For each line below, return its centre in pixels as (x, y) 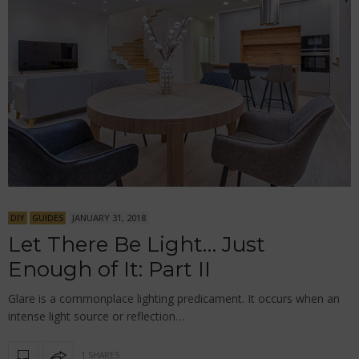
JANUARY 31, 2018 (109, 217)
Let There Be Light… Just (137, 244)
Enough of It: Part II (109, 269)
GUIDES (48, 217)
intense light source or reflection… (96, 316)
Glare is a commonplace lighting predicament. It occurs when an (174, 298)
